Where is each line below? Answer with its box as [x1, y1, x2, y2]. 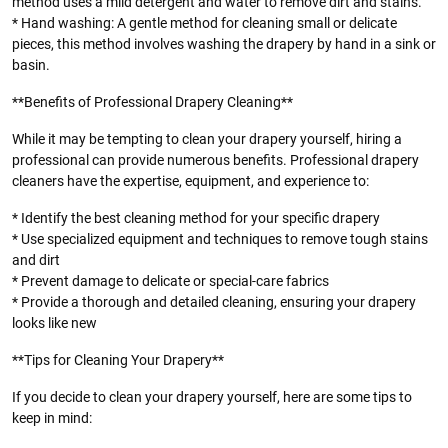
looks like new [12, 315, 97, 331]
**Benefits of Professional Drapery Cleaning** [12, 94, 293, 110]
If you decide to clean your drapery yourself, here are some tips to [12, 389, 412, 405]
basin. [12, 57, 50, 73]
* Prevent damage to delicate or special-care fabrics [12, 273, 329, 289]
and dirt [12, 252, 60, 268]
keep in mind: [12, 410, 92, 426]
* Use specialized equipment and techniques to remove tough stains [12, 231, 428, 247]
